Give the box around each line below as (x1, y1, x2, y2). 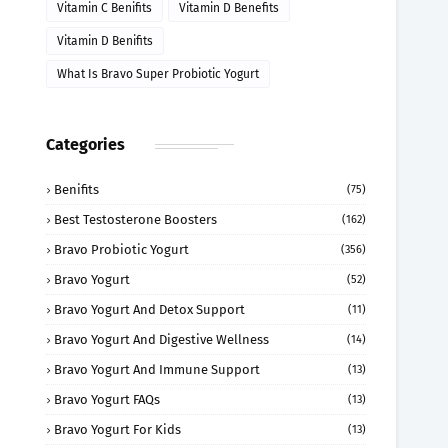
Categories (46, 135, 125, 154)
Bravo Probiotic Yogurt (54, 242, 189, 257)
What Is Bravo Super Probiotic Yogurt (57, 67, 259, 81)
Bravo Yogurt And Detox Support (54, 302, 245, 317)
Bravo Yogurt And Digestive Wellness (54, 332, 269, 347)
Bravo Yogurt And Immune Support (54, 362, 260, 377)
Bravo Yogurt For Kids (54, 422, 181, 437)
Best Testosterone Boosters (54, 212, 217, 227)
